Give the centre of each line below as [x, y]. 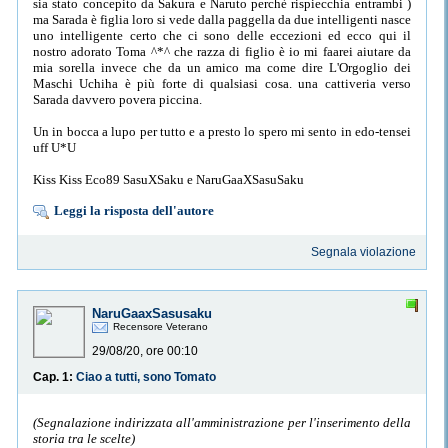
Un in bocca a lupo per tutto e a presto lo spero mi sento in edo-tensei [222, 131]
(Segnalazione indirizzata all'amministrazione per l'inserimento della [222, 422]
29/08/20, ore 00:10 [145, 351]
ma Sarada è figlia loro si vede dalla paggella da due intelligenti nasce [222, 19]
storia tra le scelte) [84, 438]
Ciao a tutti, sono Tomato [146, 377]
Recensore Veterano [160, 327]
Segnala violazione [364, 252]
